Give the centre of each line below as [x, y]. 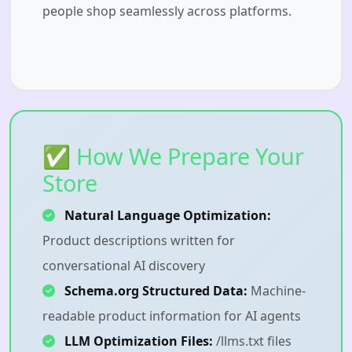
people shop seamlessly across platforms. [167, 11]
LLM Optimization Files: [139, 341]
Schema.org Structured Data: [156, 290]
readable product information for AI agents [172, 315]
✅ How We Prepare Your [173, 156]
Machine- [277, 290]
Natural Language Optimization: [168, 215]
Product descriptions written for [139, 240]
